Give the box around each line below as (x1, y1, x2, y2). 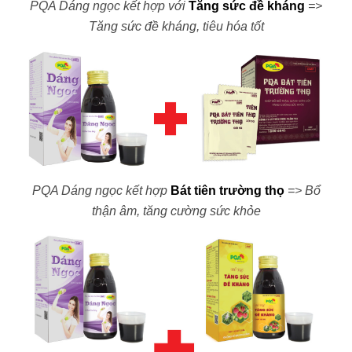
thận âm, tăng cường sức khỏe (91, 204, 261, 218)
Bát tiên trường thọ (170, 184, 284, 198)
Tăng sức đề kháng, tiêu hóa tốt (88, 20, 264, 34)
